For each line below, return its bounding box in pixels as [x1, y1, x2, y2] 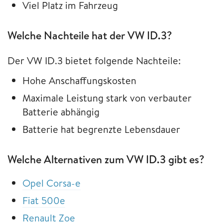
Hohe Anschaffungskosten [22, 73, 136, 87]
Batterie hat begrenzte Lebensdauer [22, 122, 180, 136]
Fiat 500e [22, 193, 65, 207]
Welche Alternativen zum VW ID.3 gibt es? [7, 151, 205, 167]
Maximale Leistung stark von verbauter [22, 91, 192, 105]
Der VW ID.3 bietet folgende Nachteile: [7, 53, 181, 67]
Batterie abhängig [22, 105, 100, 118]
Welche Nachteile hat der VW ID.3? [7, 28, 172, 43]
